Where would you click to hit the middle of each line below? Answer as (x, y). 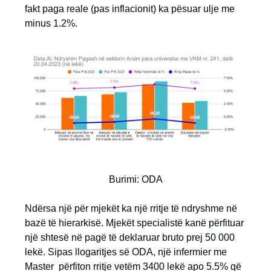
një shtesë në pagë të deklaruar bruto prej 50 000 (130, 238)
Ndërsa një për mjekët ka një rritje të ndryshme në (131, 209)
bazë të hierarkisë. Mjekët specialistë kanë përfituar (134, 223)
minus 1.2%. (51, 24)
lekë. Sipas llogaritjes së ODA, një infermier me (126, 252)
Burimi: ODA (135, 180)
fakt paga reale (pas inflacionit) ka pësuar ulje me (130, 9)
